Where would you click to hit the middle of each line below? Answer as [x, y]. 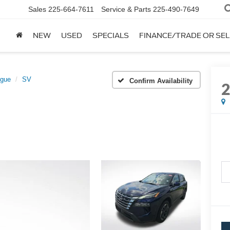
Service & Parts [126, 9]
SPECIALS [111, 36]
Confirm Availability [161, 81]
